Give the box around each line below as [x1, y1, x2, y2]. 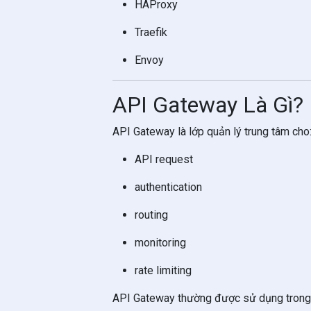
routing [135, 208, 168, 221]
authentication [135, 180, 202, 194]
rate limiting [135, 264, 192, 277]
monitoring [135, 236, 186, 249]
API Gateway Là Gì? [112, 92, 303, 118]
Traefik [135, 26, 167, 39]
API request [135, 153, 193, 166]
